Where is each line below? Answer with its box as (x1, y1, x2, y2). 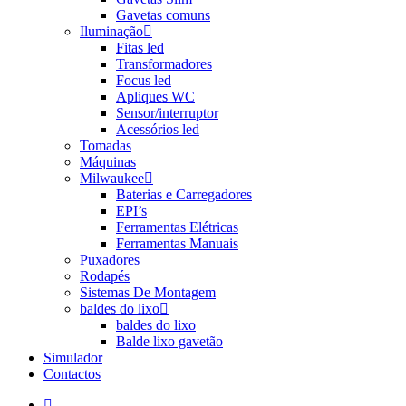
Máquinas (80, 154, 136, 169)
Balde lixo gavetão (116, 333, 223, 349)
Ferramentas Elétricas (116, 219, 238, 235)
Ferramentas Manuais (116, 236, 238, 251)
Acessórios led (116, 121, 199, 137)
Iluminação (80, 24, 143, 39)
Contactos (43, 366, 101, 382)
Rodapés (80, 268, 130, 284)
